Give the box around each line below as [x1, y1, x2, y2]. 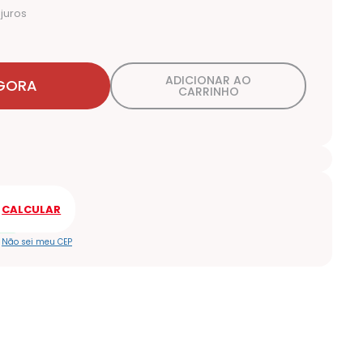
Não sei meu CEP [2, 236, 72, 249]
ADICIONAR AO [165, 72, 251, 89]
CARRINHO [177, 83, 239, 100]
